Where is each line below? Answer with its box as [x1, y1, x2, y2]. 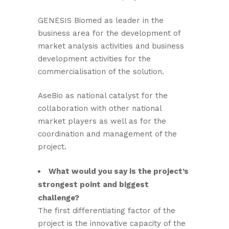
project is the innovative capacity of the [38, 219, 186, 228]
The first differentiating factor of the [38, 206, 175, 215]
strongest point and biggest [38, 180, 149, 189]
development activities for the [38, 54, 151, 63]
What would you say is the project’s [49, 167, 189, 176]
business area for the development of [38, 29, 180, 38]
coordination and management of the [38, 129, 177, 139]
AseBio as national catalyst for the [38, 91, 168, 100]
